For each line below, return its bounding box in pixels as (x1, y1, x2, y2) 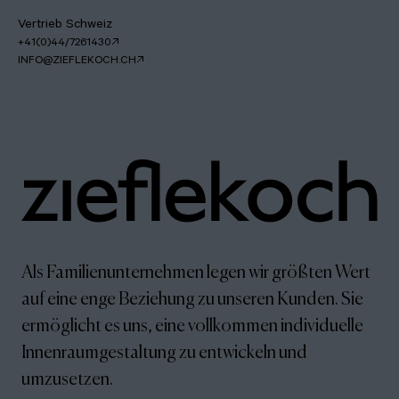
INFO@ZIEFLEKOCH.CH (18, 54, 136, 68)
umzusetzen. (21, 366, 113, 389)
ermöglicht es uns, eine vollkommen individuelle (21, 313, 363, 336)
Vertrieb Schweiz (18, 18, 112, 33)
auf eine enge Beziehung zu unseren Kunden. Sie (21, 286, 363, 309)
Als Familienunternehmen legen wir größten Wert (21, 259, 370, 282)
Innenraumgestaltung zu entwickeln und (21, 339, 307, 362)
